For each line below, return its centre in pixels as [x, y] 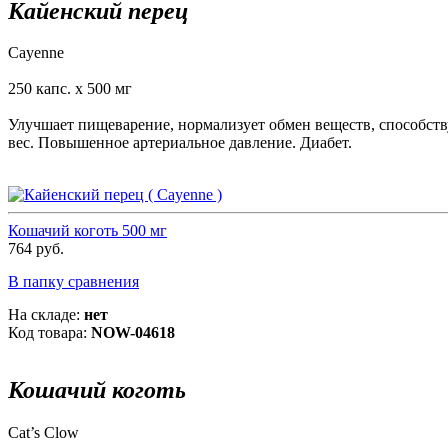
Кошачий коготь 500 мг [87, 231]
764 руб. [36, 249]
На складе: [46, 315]
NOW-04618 [133, 333]
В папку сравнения [73, 282]
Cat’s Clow [43, 433]
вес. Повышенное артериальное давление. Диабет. [180, 143]
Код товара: [49, 333]
